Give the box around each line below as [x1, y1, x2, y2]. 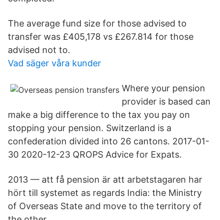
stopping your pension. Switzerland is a [8, 123, 171, 133]
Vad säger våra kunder [8, 58, 101, 68]
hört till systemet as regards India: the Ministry [8, 188, 202, 198]
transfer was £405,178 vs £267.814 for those [8, 31, 193, 42]
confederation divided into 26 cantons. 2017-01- [8, 136, 209, 146]
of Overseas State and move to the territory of [8, 201, 202, 211]
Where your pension [122, 83, 205, 93]
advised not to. [8, 45, 70, 55]
